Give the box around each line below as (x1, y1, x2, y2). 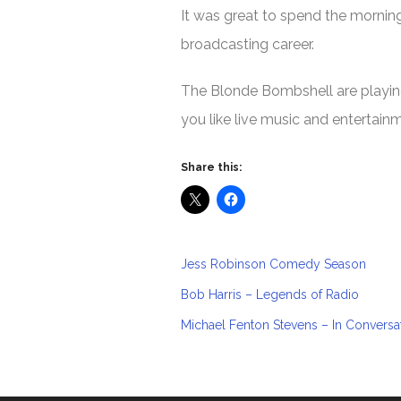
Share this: (181, 161, 242, 174)
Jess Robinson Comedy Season (181, 257, 366, 271)
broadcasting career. (181, 36, 314, 53)
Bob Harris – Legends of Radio (181, 287, 359, 302)
